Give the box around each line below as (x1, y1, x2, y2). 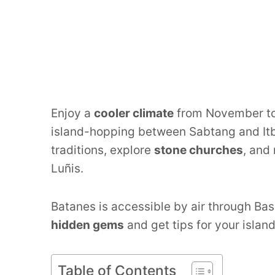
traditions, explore (51, 142, 154, 157)
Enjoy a (51, 106, 94, 120)
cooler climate (94, 106, 174, 120)
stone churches (154, 142, 243, 157)
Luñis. (51, 161, 83, 176)
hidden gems (51, 217, 124, 232)
